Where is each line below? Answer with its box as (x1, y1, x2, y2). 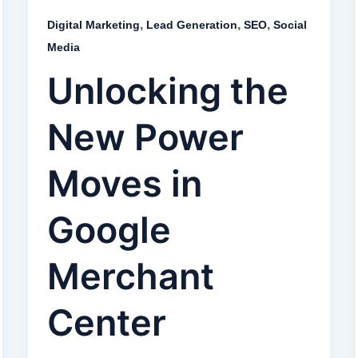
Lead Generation (145, 18, 237, 31)
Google (46, 208, 171, 253)
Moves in (46, 161, 202, 206)
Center (46, 300, 166, 345)
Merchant (46, 254, 214, 299)
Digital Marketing (46, 18, 140, 31)
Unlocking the (46, 69, 288, 113)
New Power (46, 115, 244, 160)
